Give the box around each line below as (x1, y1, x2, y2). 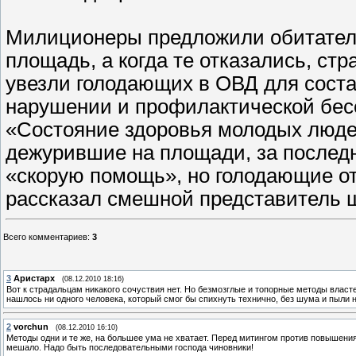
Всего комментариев (3, 231, 87, 242)
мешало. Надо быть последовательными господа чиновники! (6, 342, 253, 352)
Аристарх (14, 273, 55, 283)
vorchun (14, 321, 48, 331)
